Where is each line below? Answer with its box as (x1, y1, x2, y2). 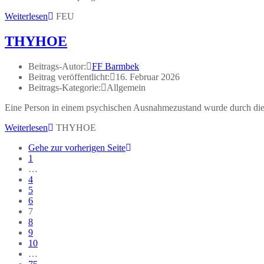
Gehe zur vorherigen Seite (28, 143, 126, 153)
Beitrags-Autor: (28, 61, 86, 72)
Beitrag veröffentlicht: (28, 72, 110, 82)
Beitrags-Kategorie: (28, 82, 101, 93)
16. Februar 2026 (115, 72, 180, 82)
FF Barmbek (92, 61, 139, 72)
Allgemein (107, 82, 146, 93)
